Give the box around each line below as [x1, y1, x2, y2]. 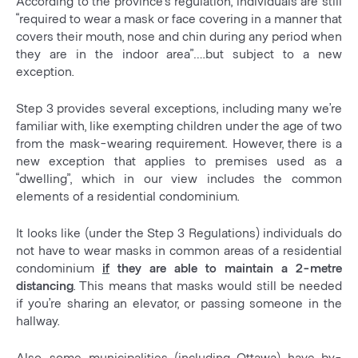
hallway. [16, 312, 60, 328]
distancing [16, 277, 74, 293]
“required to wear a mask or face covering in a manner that [16, 10, 342, 26]
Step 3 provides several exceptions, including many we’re [16, 100, 342, 116]
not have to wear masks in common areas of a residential [16, 242, 342, 258]
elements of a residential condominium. [16, 188, 240, 204]
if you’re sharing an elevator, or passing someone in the [16, 295, 342, 311]
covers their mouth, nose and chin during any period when [16, 28, 342, 44]
